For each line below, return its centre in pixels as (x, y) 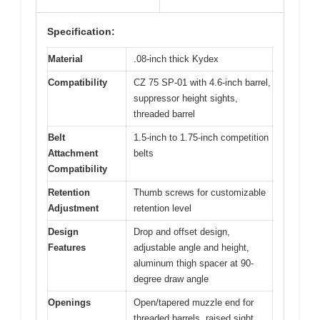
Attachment (73, 153)
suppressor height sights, (186, 98)
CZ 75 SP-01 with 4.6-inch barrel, (202, 82)
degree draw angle (171, 279)
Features (67, 247)
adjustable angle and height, (191, 247)
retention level (162, 208)
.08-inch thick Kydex (176, 59)
